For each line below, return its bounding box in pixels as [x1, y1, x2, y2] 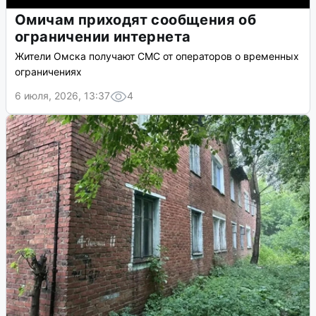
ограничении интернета [15, 28, 191, 46]
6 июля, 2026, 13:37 [15, 90, 110, 102]
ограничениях [15, 66, 82, 78]
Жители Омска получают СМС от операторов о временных [15, 50, 299, 63]
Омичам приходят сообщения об [15, 11, 257, 29]
